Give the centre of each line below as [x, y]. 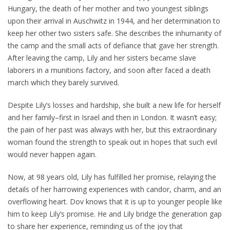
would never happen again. [52, 154]
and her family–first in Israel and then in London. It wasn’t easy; [112, 117]
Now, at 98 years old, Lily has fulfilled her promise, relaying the [112, 177]
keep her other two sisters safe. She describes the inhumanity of [114, 33]
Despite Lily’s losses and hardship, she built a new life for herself [114, 105]
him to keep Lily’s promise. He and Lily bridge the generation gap [115, 214]
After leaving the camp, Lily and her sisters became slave [102, 58]
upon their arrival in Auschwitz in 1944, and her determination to [114, 21]
